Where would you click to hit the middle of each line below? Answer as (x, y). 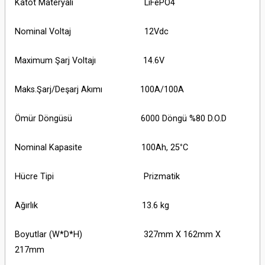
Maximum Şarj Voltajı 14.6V (90, 61)
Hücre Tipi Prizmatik (97, 177)
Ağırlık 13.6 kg (92, 206)
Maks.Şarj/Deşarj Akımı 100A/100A (99, 90)
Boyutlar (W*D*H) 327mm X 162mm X (118, 235)
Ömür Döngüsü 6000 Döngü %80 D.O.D (121, 119)
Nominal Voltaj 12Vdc (92, 32)
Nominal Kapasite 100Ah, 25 (97, 148)
